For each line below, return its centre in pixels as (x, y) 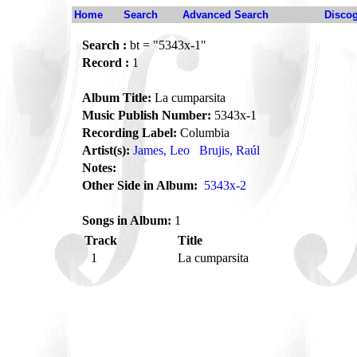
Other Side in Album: (140, 185)
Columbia (203, 133)
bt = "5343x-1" (167, 45)
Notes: (99, 168)
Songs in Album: (127, 220)
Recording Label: (129, 133)
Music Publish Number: (147, 115)
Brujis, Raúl (229, 150)
